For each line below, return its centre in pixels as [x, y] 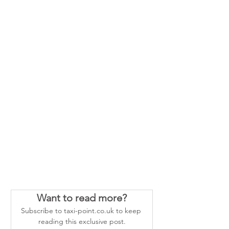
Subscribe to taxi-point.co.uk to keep [82, 211]
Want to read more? [82, 198]
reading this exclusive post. [82, 222]
